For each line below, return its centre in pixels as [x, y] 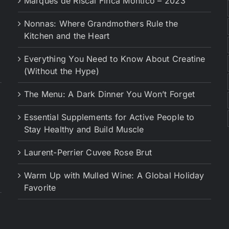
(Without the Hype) [61, 71]
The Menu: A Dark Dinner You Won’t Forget [109, 94]
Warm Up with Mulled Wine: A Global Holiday [114, 176]
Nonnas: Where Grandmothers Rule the [101, 24]
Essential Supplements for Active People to [109, 117]
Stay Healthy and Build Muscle [84, 130]
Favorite [40, 188]
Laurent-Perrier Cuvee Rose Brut [88, 153]
